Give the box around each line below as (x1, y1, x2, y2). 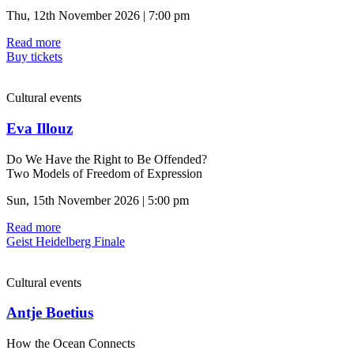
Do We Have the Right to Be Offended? (6, 152, 207, 166)
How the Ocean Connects (6, 337, 135, 351)
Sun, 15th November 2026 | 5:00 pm (6, 193, 189, 207)
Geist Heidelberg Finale (6, 234, 125, 248)
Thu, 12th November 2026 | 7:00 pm (6, 9, 190, 23)
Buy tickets (6, 50, 62, 64)
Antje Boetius (6, 304, 93, 322)
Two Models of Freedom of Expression (6, 166, 202, 180)
